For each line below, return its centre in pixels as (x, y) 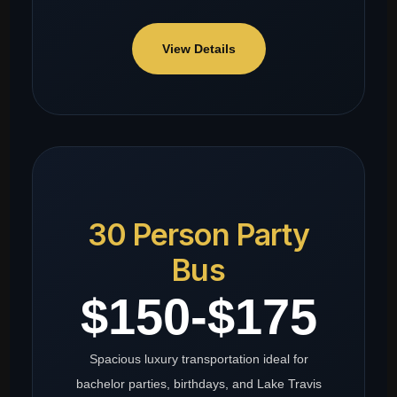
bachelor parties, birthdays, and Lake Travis (198, 384)
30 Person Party (198, 235)
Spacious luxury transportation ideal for (198, 359)
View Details (198, 49)
